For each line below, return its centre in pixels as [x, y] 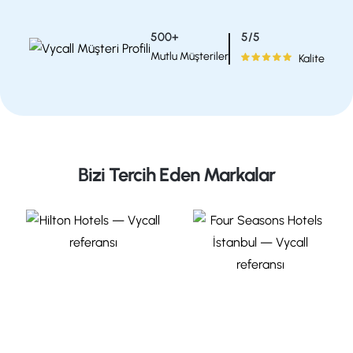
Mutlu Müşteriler [189, 57]
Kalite [311, 58]
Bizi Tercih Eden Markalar [176, 174]
